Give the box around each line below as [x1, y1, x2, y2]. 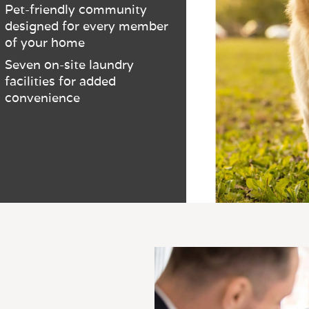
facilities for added [5, 73, 116, 90]
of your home [5, 34, 85, 51]
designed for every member [5, 18, 168, 34]
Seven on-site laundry [5, 57, 134, 73]
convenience [5, 90, 80, 106]
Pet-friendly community [5, 1, 147, 18]
